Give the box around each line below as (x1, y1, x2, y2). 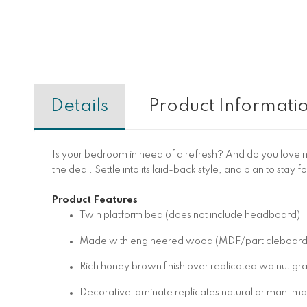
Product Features (51, 195, 138, 206)
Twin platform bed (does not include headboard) (79, 210, 300, 221)
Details (50, 97, 108, 115)
